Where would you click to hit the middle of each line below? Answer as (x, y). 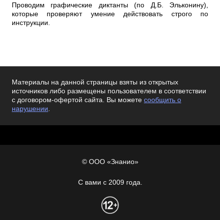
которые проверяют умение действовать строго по (110, 14)
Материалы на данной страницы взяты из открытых (95, 82)
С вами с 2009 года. (110, 182)
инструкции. (31, 23)
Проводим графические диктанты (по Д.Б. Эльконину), (110, 5)
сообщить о (163, 100)
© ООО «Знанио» (110, 162)
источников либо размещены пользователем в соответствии (109, 91)
